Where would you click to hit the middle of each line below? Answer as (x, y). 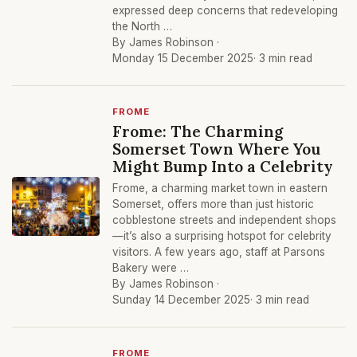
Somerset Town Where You (216, 149)
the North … (142, 26)
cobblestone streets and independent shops (224, 220)
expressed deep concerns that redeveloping (225, 10)
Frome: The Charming (198, 131)
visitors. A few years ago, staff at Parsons (219, 252)
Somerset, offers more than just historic (213, 204)
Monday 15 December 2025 (183, 58)
